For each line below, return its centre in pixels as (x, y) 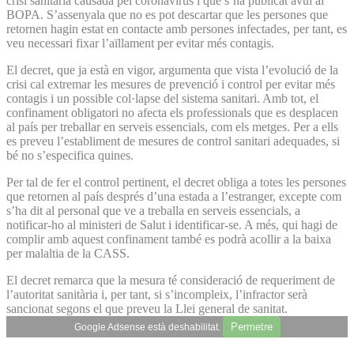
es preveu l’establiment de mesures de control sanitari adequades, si (173, 141)
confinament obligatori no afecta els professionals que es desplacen (172, 112)
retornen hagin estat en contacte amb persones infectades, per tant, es (177, 28)
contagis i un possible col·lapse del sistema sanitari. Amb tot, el (162, 98)
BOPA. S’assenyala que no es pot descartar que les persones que (167, 14)
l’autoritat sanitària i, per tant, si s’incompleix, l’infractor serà (157, 294)
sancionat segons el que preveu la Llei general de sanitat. (147, 308)
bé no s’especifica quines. (70, 155)
